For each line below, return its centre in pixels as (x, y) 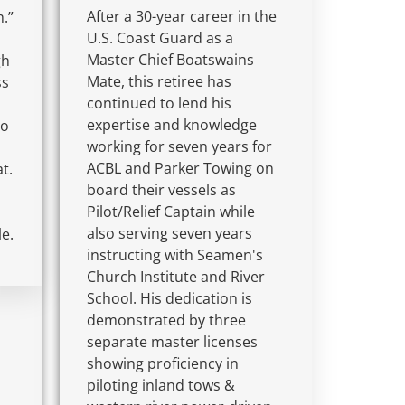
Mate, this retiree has (160, 81)
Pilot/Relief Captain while (171, 211)
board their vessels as (162, 189)
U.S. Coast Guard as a (160, 38)
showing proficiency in (163, 363)
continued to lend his (160, 103)
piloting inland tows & (161, 385)
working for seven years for (180, 146)
